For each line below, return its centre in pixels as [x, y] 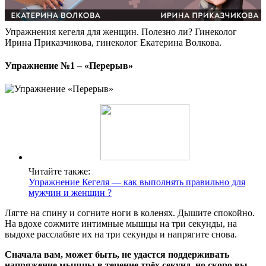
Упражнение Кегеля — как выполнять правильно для [137, 182]
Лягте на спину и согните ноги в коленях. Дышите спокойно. [130, 213]
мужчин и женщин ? [70, 193]
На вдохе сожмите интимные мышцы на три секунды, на [121, 224]
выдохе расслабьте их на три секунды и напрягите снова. [121, 235]
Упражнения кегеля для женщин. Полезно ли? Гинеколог [121, 31]
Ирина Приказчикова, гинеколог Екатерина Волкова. [113, 42]
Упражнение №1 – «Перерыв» [69, 66]
